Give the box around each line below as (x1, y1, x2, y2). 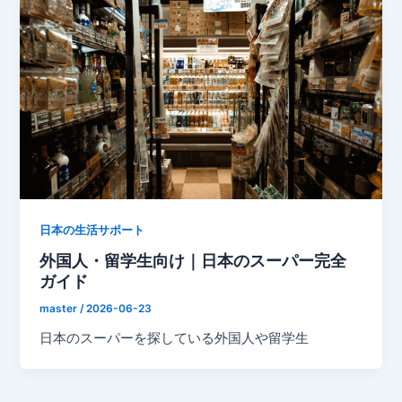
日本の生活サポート (39, 223, 145, 237)
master (39, 302, 81, 316)
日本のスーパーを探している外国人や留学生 (39, 330, 310, 347)
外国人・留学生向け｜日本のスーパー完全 (39, 250, 347, 271)
